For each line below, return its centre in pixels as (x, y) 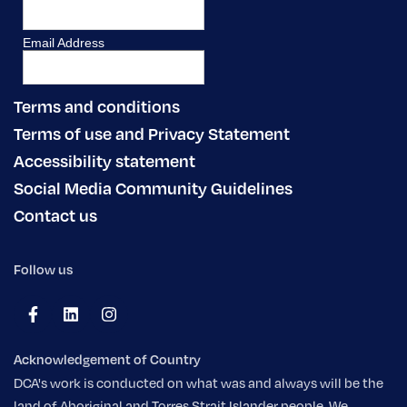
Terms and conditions (97, 106)
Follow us (43, 269)
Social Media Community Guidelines (153, 188)
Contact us (55, 215)
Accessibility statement (104, 160)
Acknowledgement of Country (107, 359)
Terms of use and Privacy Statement (152, 133)
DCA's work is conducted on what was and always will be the (199, 383)
